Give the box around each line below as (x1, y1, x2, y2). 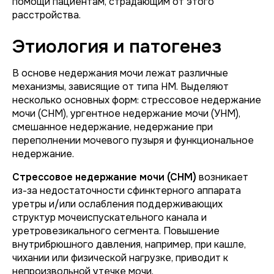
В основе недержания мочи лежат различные (12, 67, 228, 80)
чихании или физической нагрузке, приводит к (12, 251, 228, 264)
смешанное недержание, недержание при (12, 120, 213, 133)
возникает (196, 171, 248, 183)
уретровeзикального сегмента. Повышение (12, 224, 220, 237)
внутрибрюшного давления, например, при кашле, (12, 238, 246, 251)
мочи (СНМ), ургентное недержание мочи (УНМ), (12, 107, 240, 120)
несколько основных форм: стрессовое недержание (12, 94, 261, 106)
